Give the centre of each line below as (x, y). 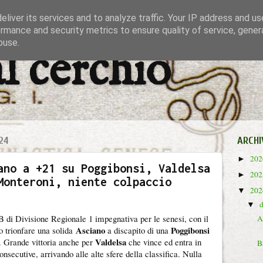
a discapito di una (138, 230)
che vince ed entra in (164, 242)
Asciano (89, 230)
